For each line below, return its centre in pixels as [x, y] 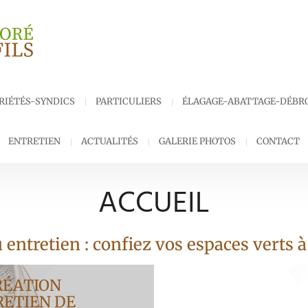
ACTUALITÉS [110, 141]
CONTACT [278, 141]
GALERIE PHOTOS [197, 141]
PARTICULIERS [129, 101]
